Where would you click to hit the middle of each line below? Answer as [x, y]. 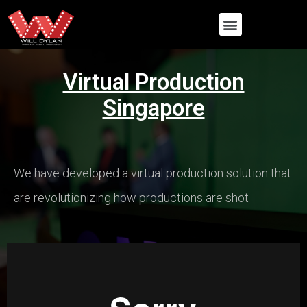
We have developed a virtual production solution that [152, 173]
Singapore [153, 108]
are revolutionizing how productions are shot [131, 198]
